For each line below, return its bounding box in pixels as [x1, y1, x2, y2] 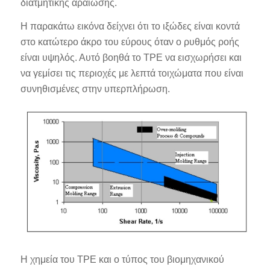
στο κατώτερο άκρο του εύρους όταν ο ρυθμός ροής [20, 37, 239, 48]
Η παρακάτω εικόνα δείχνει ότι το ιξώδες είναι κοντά [20, 21, 240, 32]
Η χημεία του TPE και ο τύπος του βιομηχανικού [20, 254, 224, 265]
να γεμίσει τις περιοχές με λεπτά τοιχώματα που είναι [20, 68, 243, 79]
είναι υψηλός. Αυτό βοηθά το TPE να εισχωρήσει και [20, 52, 242, 63]
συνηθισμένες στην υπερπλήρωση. [20, 84, 170, 95]
